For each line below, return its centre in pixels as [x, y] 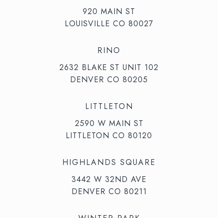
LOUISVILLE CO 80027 [109, 24]
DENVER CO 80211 [109, 192]
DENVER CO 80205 [109, 80]
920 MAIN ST [109, 12]
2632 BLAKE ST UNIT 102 [109, 68]
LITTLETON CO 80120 [109, 136]
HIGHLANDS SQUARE [109, 163]
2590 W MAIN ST [109, 124]
